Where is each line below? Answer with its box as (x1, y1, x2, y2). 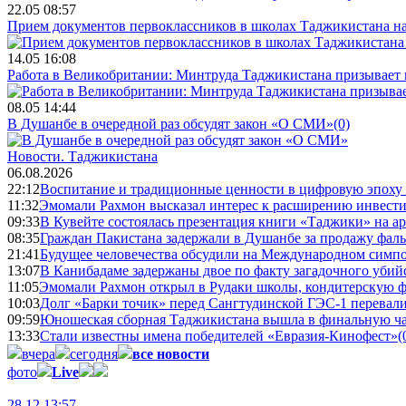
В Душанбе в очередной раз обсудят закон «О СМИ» (7, 115, 333, 131)
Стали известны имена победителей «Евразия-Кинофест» (40, 327, 398, 343)
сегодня (70, 345, 118, 362)
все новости (132, 345, 209, 362)
